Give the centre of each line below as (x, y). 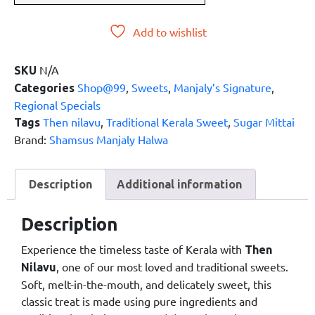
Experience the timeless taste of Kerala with (133, 249)
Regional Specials (57, 105)
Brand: (32, 140)
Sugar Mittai (264, 122)
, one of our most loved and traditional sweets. (172, 266)
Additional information (179, 185)
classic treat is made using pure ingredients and (139, 301)
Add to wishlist (169, 32)
